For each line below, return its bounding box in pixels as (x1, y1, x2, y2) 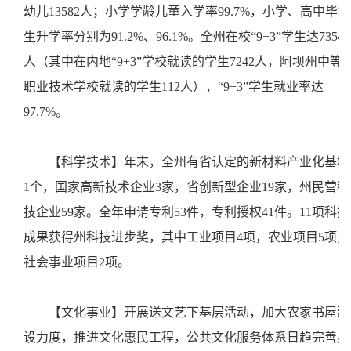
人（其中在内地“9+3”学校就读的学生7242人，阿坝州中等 (24, 55, 342, 68)
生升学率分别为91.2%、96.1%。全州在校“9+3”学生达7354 (24, 30, 344, 43)
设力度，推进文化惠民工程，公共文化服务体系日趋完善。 (24, 331, 349, 344)
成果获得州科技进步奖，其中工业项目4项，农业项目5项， (24, 230, 349, 244)
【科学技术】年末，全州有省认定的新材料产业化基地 (49, 155, 349, 168)
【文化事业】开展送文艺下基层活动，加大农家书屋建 (49, 306, 349, 319)
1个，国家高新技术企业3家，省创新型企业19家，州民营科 (24, 180, 349, 194)
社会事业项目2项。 (24, 255, 136, 269)
